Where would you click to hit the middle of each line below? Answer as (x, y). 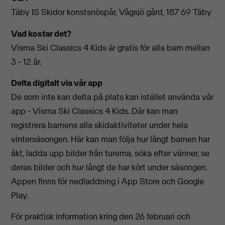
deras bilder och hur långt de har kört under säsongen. (109, 167)
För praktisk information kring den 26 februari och (101, 217)
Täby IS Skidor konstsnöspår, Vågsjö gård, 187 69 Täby (111, 12)
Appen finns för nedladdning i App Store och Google (108, 182)
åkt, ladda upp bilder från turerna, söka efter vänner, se (110, 153)
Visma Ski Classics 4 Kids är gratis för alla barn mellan (111, 47)
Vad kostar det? (41, 33)
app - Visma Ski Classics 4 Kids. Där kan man (95, 111)
